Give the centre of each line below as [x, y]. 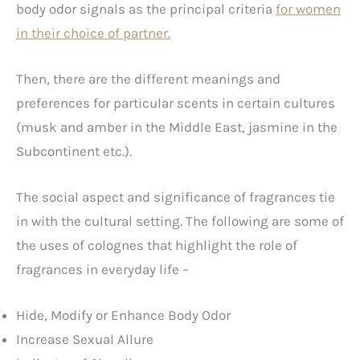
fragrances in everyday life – [102, 270]
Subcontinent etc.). [74, 151]
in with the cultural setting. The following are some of [180, 221]
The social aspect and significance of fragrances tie [176, 197]
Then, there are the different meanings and [148, 79]
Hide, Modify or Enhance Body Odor [123, 315]
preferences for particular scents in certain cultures [176, 103]
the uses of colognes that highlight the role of [157, 245]
